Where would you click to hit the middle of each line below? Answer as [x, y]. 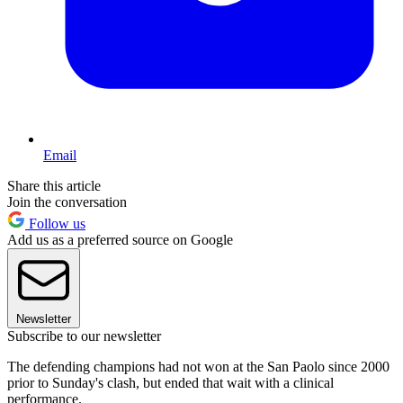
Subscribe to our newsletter [84, 336]
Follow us [55, 223]
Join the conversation [67, 201]
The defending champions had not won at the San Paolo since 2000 [198, 366]
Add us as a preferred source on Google [120, 239]
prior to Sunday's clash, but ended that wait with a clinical [170, 382]
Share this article [54, 185]
